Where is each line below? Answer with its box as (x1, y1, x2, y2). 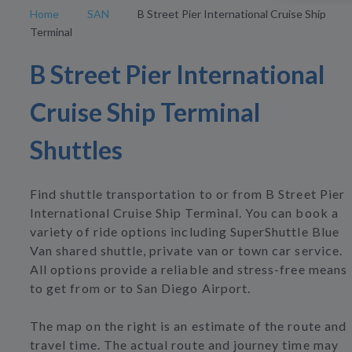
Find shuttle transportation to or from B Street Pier (30, 186, 345, 202)
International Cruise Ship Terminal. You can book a (30, 205, 339, 221)
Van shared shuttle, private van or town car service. (30, 243, 343, 258)
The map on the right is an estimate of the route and (30, 318, 346, 334)
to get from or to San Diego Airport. (30, 280, 251, 296)
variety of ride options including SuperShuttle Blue (30, 224, 339, 240)
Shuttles (30, 134, 123, 166)
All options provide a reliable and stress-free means (30, 262, 347, 277)
